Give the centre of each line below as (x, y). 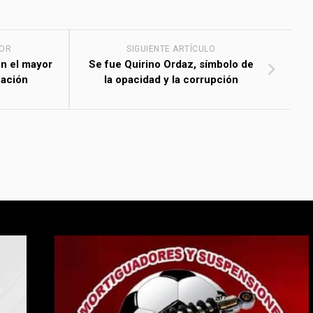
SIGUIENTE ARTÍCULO (171, 49)
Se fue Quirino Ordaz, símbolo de (171, 64)
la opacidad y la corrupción (171, 80)
